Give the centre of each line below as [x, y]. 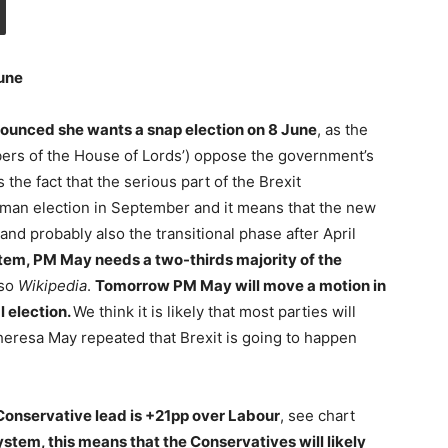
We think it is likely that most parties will [214, 311]
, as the [342, 129]
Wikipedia [52, 285]
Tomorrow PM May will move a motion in [240, 285]
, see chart [317, 415]
